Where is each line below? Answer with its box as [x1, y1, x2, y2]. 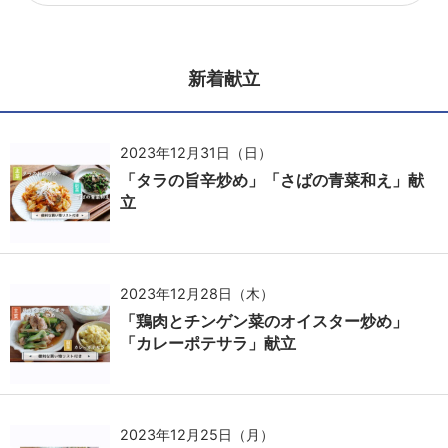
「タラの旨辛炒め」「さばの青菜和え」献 [120, 170, 424, 191]
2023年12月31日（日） [120, 144, 272, 162]
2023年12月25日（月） [120, 426, 274, 444]
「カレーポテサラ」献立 [120, 333, 296, 354]
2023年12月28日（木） [120, 285, 274, 303]
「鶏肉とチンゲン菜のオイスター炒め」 [120, 311, 408, 332]
